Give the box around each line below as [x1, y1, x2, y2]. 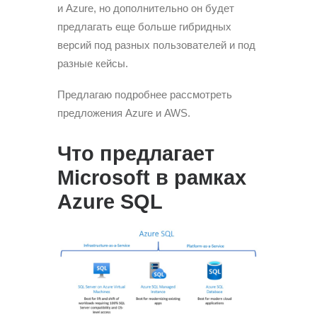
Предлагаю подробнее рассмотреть [57, 88, 232, 100]
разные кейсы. [57, 57, 128, 69]
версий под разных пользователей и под [57, 38, 255, 51]
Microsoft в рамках [57, 166, 246, 189]
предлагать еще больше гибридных [57, 20, 231, 33]
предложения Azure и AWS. [57, 106, 190, 119]
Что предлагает [57, 142, 214, 165]
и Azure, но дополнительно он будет [57, 1, 234, 14]
